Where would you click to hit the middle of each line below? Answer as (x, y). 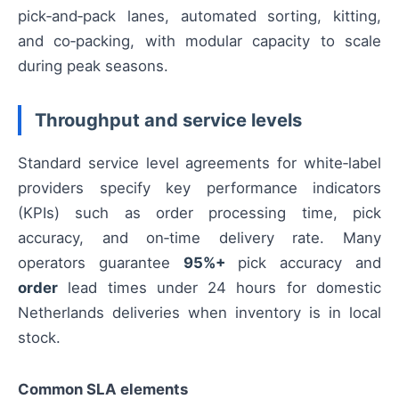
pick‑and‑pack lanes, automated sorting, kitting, (199, 16)
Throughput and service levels (168, 120)
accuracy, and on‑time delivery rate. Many (199, 238)
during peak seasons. (93, 66)
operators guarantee (101, 263)
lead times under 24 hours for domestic (220, 288)
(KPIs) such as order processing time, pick (199, 213)
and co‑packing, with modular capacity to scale (199, 41)
